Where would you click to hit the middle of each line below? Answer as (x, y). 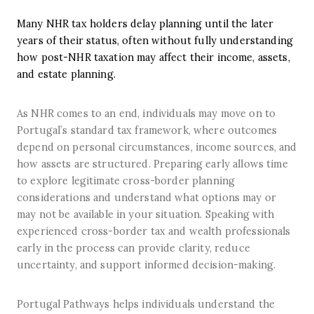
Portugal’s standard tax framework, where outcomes (147, 130)
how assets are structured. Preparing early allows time (152, 164)
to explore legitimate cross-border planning (126, 180)
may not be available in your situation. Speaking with (146, 214)
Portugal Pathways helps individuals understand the (146, 304)
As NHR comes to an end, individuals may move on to (146, 113)
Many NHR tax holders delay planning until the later (145, 23)
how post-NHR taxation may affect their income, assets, (153, 57)
